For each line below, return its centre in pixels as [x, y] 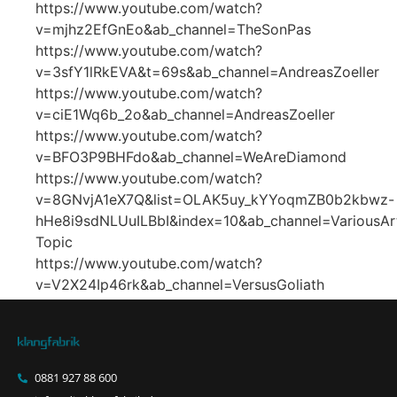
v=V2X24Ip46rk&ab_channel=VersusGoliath [180, 285]
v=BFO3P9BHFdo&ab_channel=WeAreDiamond [191, 157]
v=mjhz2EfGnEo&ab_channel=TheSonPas [173, 30]
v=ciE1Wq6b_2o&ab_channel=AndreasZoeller [185, 115]
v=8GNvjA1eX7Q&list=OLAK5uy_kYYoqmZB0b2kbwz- [215, 200]
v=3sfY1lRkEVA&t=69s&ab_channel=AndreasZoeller [207, 72]
